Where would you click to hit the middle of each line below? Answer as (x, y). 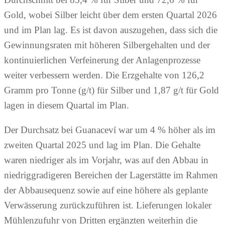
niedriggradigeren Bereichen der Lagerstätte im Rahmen (111, 175)
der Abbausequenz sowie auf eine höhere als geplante (106, 190)
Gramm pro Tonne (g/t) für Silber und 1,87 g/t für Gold (111, 90)
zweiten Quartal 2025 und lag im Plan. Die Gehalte (102, 145)
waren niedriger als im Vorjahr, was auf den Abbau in (106, 160)
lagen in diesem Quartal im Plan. (67, 105)
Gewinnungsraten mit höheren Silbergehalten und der (107, 45)
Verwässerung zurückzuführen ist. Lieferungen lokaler (108, 205)
